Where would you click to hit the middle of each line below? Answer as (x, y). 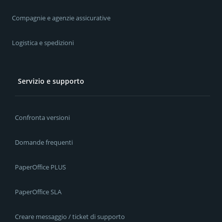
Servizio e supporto (51, 81)
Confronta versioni (42, 118)
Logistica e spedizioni (43, 42)
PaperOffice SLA (38, 192)
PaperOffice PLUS (40, 167)
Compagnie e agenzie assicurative (61, 18)
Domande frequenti (44, 142)
